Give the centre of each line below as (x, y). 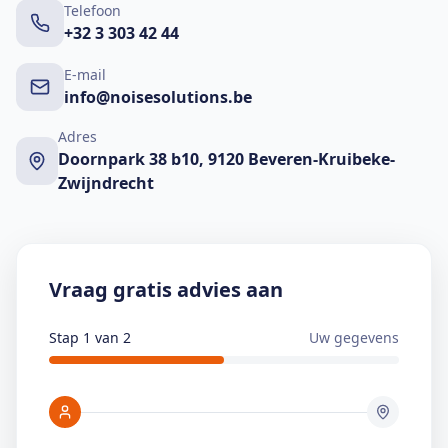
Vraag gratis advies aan (166, 289)
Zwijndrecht (105, 183)
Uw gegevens (354, 337)
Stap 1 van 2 (90, 337)
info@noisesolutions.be (158, 97)
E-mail (85, 74)
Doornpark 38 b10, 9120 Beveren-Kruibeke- (226, 159)
